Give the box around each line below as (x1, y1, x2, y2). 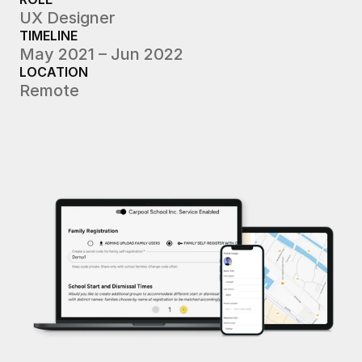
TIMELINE (19, 27, 78, 44)
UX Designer (19, 8, 115, 27)
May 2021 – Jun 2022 (19, 44, 183, 64)
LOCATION (19, 64, 88, 80)
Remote (19, 81, 79, 100)
